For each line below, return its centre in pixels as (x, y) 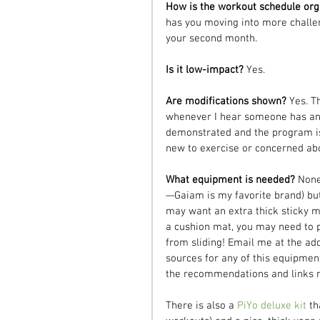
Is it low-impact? (206, 70)
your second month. (211, 38)
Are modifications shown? (227, 101)
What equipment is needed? (232, 180)
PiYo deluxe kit (272, 305)
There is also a (201, 305)
